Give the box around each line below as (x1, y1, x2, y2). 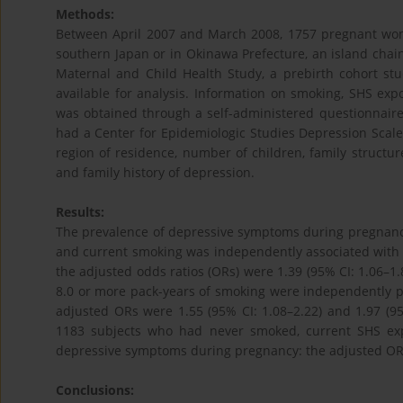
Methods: (56, 5, 114, 23)
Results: (56, 203, 104, 221)
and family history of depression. (56, 164, 255, 182)
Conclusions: (56, 381, 134, 399)
